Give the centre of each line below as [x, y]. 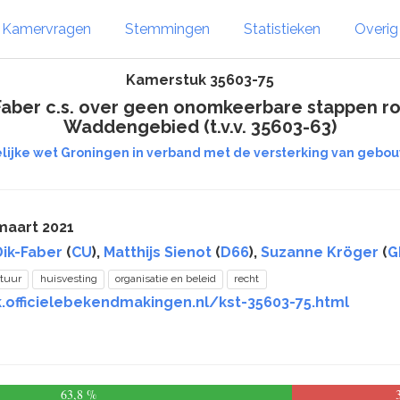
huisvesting [68, 279]
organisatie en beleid [165, 279]
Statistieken [282, 29]
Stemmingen [167, 29]
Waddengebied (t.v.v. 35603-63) [200, 127]
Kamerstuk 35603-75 [200, 80]
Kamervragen [46, 29]
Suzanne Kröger [320, 252]
